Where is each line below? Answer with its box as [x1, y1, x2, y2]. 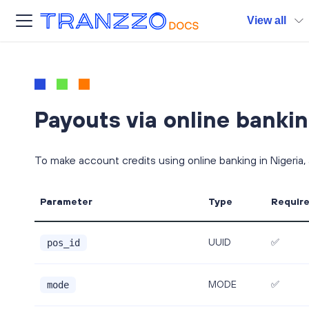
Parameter [40, 196, 92, 207]
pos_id [47, 237, 80, 248]
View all [247, 14, 286, 26]
